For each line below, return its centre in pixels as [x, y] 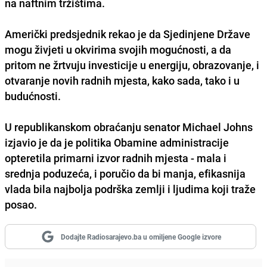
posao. [21, 204]
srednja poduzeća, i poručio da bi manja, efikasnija [125, 173]
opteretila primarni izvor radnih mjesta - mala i [116, 158]
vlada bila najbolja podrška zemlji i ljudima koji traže [130, 189]
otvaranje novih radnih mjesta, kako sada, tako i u [122, 80]
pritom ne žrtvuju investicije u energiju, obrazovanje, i [132, 65]
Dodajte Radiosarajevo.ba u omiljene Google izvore [141, 236]
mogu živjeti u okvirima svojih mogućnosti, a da [118, 49]
